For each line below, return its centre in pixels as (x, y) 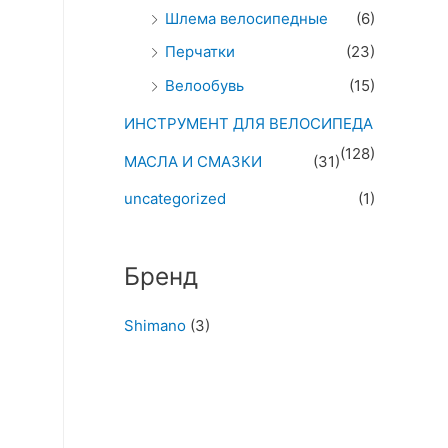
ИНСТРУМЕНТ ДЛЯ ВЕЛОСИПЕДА (248, 123)
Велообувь (204, 86)
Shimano (155, 326)
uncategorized (175, 199)
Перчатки (200, 52)
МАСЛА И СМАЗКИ (193, 161)
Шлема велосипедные (246, 18)
